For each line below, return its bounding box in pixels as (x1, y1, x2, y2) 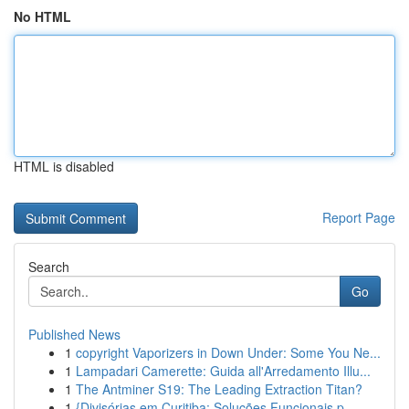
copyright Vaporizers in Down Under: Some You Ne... (76, 343, 381, 362)
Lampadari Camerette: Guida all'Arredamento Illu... (76, 362, 371, 380)
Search (28, 257, 69, 276)
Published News (28, 325, 121, 343)
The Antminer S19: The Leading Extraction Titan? (76, 380, 362, 398)
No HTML (14, 7, 71, 26)
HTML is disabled (14, 157, 114, 175)
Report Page (322, 208, 395, 226)
